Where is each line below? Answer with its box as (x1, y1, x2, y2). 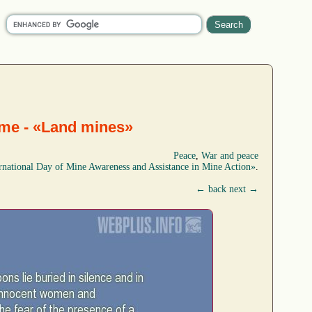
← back (196, 183, 226, 194)
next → (229, 183, 258, 194)
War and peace (201, 150, 258, 161)
